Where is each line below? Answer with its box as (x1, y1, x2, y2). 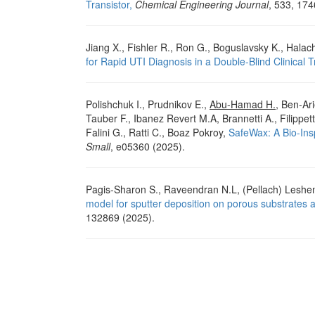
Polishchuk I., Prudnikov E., (86, 97, 210, 112)
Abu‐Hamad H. (210, 97, 276, 112)
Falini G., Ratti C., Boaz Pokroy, (86, 125, 229, 140)
